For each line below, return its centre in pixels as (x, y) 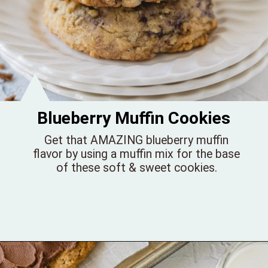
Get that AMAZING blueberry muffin (137, 140)
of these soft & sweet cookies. (136, 167)
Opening (50, 258)
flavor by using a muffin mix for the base (137, 154)
